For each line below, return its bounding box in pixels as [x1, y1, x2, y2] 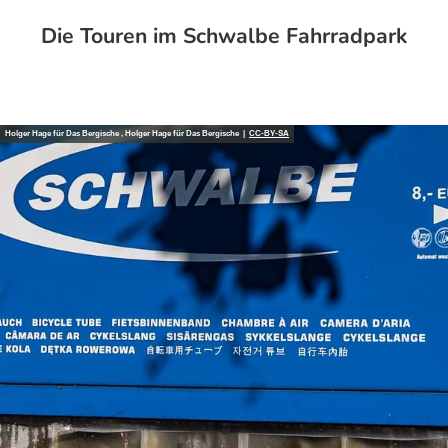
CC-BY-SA [249, 129, 289, 139]
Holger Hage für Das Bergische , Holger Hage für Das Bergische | [5, 129, 249, 139]
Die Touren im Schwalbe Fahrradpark [40, 20, 407, 51]
